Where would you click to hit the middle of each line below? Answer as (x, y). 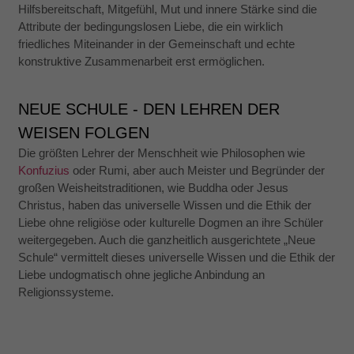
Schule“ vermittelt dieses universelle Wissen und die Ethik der (177, 258)
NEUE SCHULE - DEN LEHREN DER (149, 109)
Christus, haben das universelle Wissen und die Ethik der (165, 205)
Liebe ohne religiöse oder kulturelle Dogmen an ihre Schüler (171, 223)
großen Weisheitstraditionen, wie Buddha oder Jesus (154, 188)
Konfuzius (44, 171)
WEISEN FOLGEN (84, 133)
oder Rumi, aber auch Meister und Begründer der (198, 171)
